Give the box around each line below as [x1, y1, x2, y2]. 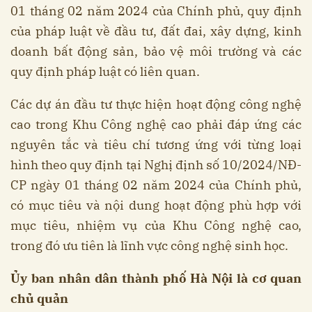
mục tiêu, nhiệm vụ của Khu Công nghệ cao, [10, 217, 302, 234]
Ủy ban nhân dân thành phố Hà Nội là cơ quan [10, 270, 302, 287]
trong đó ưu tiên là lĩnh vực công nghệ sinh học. [10, 237, 288, 254]
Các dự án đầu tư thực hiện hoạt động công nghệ [10, 96, 302, 113]
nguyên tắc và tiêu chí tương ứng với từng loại [10, 136, 302, 153]
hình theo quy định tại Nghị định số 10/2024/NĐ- [10, 157, 302, 173]
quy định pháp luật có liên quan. [10, 63, 200, 80]
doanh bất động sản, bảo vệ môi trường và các [10, 43, 302, 60]
